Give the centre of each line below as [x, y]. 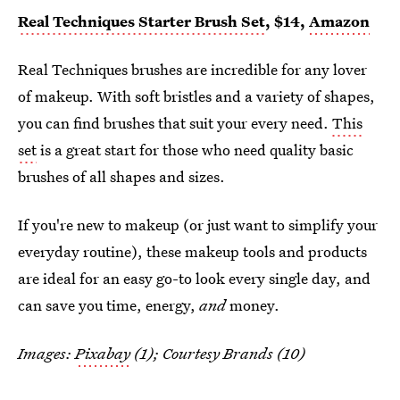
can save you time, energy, [108, 305]
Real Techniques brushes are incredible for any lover [192, 70]
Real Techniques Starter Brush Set [142, 21]
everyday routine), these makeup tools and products [192, 252]
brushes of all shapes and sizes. [121, 177]
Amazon [339, 21]
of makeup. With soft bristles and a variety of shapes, [196, 96]
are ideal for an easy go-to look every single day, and [194, 279]
